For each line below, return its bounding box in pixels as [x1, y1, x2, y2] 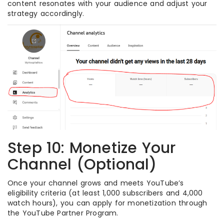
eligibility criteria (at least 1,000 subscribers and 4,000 [7, 187, 203, 198]
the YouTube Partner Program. [7, 207, 118, 218]
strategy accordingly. [7, 8, 84, 19]
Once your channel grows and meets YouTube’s [7, 177, 184, 188]
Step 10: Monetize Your [7, 137, 176, 158]
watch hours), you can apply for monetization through [7, 197, 207, 208]
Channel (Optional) [7, 153, 157, 175]
